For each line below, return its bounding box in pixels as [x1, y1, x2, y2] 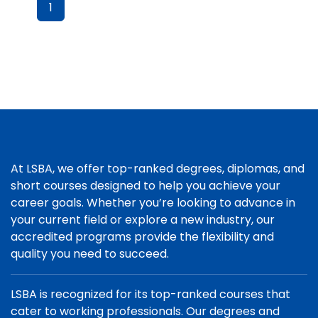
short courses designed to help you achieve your [11, 177, 280, 194]
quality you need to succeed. [11, 246, 169, 262]
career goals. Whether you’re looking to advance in [11, 194, 295, 211]
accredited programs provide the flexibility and [11, 229, 274, 245]
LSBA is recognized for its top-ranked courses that [11, 286, 290, 302]
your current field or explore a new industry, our [11, 212, 275, 228]
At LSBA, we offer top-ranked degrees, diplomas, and [11, 160, 305, 177]
